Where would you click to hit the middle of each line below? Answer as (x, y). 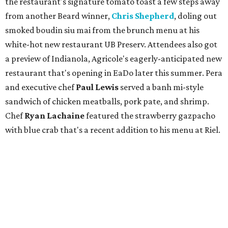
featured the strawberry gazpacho (150, 116)
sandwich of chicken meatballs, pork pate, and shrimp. (107, 102)
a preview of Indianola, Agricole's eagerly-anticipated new (113, 59)
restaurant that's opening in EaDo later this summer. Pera (114, 73)
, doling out (195, 16)
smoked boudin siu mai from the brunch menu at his (102, 30)
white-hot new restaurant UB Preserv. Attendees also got (111, 45)
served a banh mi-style (161, 87)
